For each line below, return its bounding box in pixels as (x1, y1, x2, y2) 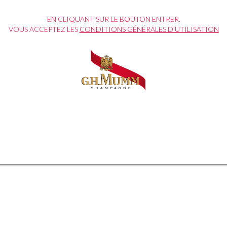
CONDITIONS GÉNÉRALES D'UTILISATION (79, 25, 219, 33)
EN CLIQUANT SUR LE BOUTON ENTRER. (47, 15, 180, 23)
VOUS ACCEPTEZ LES (8, 25, 80, 33)
